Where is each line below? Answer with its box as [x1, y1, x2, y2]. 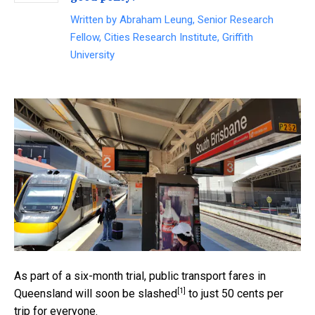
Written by [70, 13, 120, 27]
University [70, 49, 115, 62]
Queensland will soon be [14, 286, 138, 300]
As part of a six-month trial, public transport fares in [14, 269, 266, 283]
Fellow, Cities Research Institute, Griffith [70, 31, 253, 44]
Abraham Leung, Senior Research [120, 13, 274, 27]
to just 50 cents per [186, 286, 283, 300]
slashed [138, 286, 177, 300]
